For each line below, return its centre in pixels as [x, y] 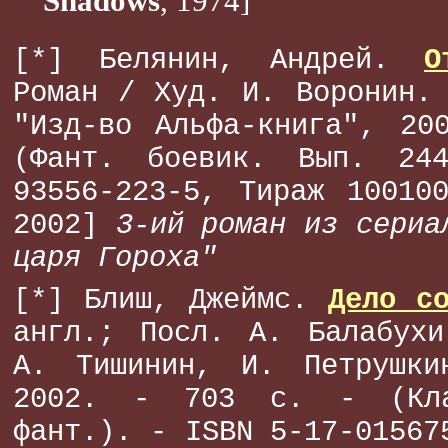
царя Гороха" [115, 258]
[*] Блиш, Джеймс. [170, 300]
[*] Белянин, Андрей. [218, 60]
